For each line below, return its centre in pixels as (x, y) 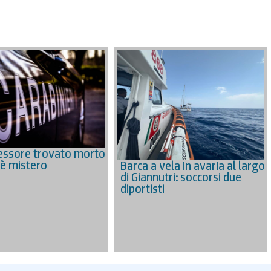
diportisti (143, 188)
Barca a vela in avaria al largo (193, 165)
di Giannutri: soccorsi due (181, 177)
